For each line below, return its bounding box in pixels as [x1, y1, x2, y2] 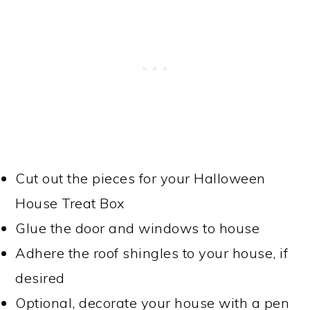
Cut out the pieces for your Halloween [15, 170, 266, 187]
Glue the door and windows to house [15, 219, 260, 237]
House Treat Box [15, 194, 125, 212]
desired [15, 269, 65, 286]
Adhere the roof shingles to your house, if [15, 244, 289, 262]
